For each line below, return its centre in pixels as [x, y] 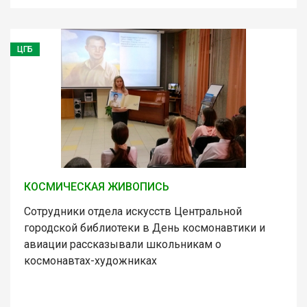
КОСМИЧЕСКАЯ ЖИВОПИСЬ [97, 186]
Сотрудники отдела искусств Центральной [133, 211]
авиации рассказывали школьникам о [123, 244]
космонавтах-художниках [90, 260]
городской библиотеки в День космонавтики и [145, 228]
